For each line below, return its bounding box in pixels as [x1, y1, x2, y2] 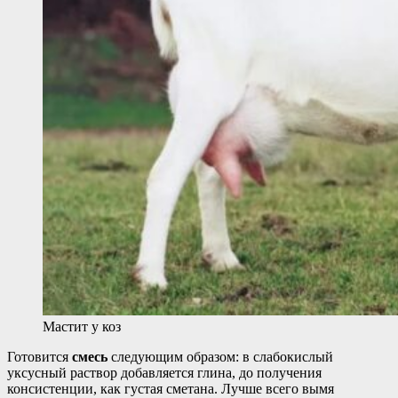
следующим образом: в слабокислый [107, 349, 333, 365]
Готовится [7, 349, 72, 365]
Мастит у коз [43, 319, 121, 335]
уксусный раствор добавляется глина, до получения [7, 365, 322, 381]
